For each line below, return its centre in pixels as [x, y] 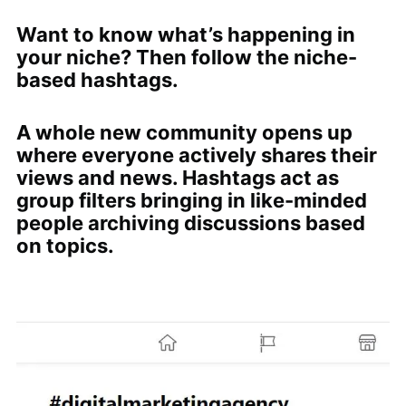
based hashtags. [97, 79]
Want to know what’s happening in [185, 34]
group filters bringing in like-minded [191, 200]
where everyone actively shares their [196, 155]
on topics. [65, 245]
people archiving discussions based [190, 222]
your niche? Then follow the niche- [186, 57]
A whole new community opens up [184, 132]
